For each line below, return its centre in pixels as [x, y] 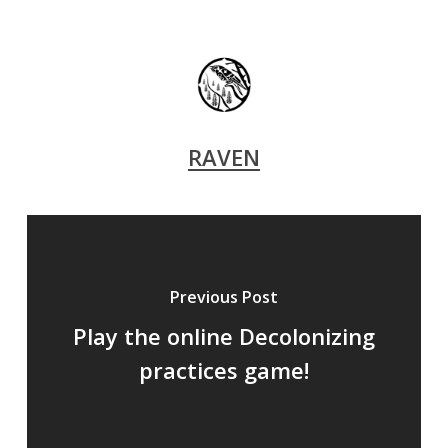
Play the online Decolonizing [223, 336]
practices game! [223, 370]
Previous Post [223, 297]
